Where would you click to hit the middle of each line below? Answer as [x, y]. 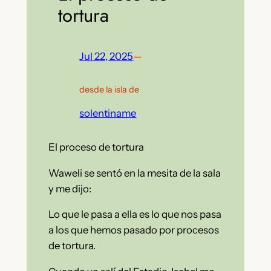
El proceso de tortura [96, 147]
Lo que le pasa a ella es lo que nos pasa [135, 214]
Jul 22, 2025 [106, 57]
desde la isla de [109, 90]
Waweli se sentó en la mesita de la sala [134, 173]
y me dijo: [70, 188]
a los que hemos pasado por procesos [133, 230]
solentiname [108, 113]
